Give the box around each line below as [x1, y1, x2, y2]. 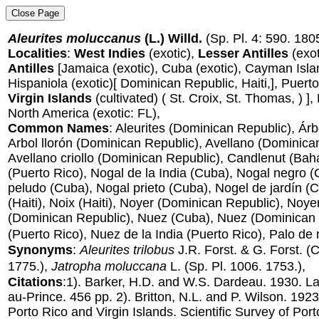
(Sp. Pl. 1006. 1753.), [184, 259, 305, 273]
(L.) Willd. [141, 31, 206, 46]
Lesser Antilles [198, 46, 292, 61]
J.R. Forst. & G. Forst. [178, 243, 306, 257]
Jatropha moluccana [51, 259, 170, 273]
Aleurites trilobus [80, 243, 178, 257]
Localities [8, 46, 67, 61]
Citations [8, 275, 63, 289]
